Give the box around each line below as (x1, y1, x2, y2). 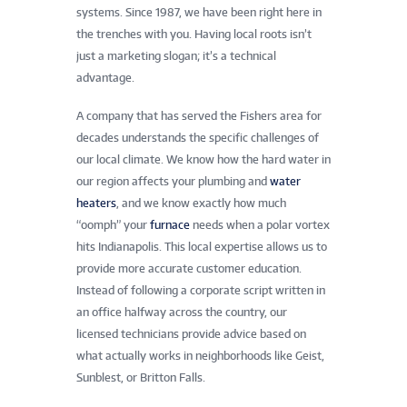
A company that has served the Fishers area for (76, 109, 322, 124)
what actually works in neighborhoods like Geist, (76, 349, 324, 363)
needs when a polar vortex (190, 218, 330, 233)
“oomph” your (76, 218, 150, 233)
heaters (76, 196, 116, 211)
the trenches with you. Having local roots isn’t (76, 27, 312, 42)
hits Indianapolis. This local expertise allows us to (76, 240, 327, 254)
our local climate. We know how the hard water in (76, 153, 331, 167)
